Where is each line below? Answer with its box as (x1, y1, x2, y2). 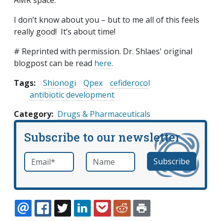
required (50, 153, 76, 163)
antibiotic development (30, 89, 114, 101)
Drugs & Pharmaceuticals (57, 109, 150, 120)
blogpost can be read (14, 58, 94, 69)
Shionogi (43, 77, 76, 89)
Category (14, 109, 51, 120)
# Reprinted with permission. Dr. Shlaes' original (14, 46, 192, 57)
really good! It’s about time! (14, 26, 115, 37)
